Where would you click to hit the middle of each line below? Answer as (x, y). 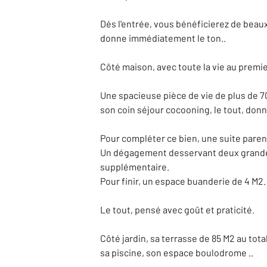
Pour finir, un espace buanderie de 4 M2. (183, 181)
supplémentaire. (135, 167)
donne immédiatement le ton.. (163, 38)
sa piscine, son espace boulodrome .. (177, 252)
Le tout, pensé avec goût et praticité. (177, 209)
